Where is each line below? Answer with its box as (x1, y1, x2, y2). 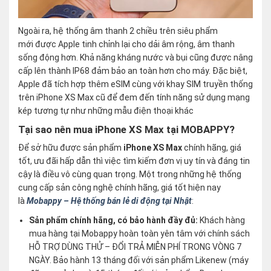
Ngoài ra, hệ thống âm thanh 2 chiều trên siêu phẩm (18, 26, 218, 36)
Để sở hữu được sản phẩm (18, 143, 123, 153)
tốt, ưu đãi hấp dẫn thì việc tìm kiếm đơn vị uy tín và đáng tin (18, 156, 250, 166)
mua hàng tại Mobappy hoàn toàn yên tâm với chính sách (29, 229, 250, 239)
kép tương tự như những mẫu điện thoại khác (18, 106, 194, 116)
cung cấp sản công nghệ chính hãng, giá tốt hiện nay (18, 183, 221, 193)
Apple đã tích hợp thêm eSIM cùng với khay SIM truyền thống (18, 79, 253, 90)
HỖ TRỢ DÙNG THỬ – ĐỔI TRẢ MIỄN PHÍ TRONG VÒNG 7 (29, 242, 242, 252)
